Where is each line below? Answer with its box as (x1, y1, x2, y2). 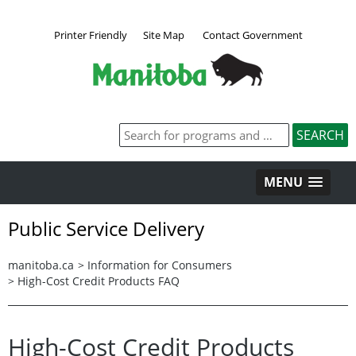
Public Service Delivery (8, 215, 204, 242)
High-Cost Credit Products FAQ (17, 273, 180, 288)
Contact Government (202, 27, 303, 42)
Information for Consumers (87, 257, 232, 273)
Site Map (142, 27, 184, 42)
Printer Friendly (53, 27, 127, 42)
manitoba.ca (8, 257, 74, 273)
